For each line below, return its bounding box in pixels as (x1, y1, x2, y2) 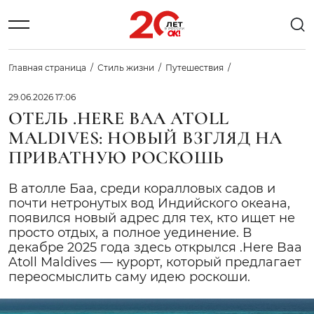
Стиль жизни (97, 62, 154, 73)
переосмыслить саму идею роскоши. (8, 269, 250, 285)
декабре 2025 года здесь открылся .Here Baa (8, 240, 302, 255)
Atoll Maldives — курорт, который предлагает (8, 254, 301, 270)
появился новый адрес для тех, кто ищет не (8, 210, 295, 226)
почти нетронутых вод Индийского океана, (8, 196, 290, 211)
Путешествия (165, 62, 224, 73)
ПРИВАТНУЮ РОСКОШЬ (8, 146, 224, 168)
